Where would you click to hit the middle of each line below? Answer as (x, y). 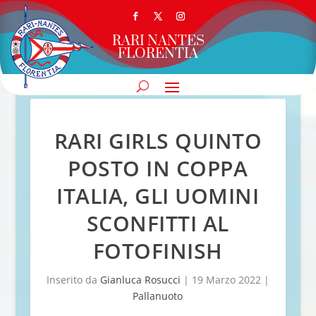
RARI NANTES (158, 42)
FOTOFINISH (158, 251)
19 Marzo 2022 (226, 280)
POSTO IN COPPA (158, 168)
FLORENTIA (158, 54)
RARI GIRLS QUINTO (158, 141)
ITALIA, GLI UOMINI (158, 196)
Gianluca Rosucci (140, 280)
